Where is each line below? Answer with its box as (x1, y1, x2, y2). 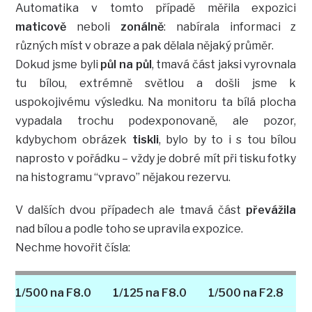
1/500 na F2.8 (208, 286, 283, 299)
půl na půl (100, 57, 152, 71)
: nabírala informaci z (164, 19, 297, 33)
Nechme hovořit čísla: (15, 240, 131, 254)
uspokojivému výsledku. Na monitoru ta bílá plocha (15, 95, 297, 109)
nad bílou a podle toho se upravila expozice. (15, 221, 244, 235)
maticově (15, 19, 67, 33)
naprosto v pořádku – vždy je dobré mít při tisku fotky (15, 151, 297, 165)
